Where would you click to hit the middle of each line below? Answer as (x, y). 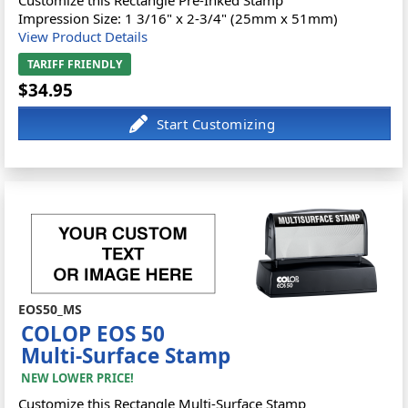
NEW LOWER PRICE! (78, 378)
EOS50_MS (51, 309)
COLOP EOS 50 (93, 334)
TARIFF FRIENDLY (75, 64)
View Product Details (83, 36)
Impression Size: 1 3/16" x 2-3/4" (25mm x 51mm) (178, 18)
